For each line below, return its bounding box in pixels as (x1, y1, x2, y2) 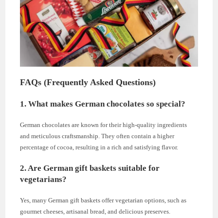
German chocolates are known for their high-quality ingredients (20, 121, 187, 128)
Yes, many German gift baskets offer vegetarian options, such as (20, 196, 187, 204)
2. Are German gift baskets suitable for (20, 163, 160, 173)
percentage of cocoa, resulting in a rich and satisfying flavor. (20, 143, 179, 151)
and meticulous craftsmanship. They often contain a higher (20, 132, 175, 140)
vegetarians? (20, 174, 67, 184)
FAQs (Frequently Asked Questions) (20, 77, 156, 87)
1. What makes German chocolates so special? (20, 99, 186, 109)
